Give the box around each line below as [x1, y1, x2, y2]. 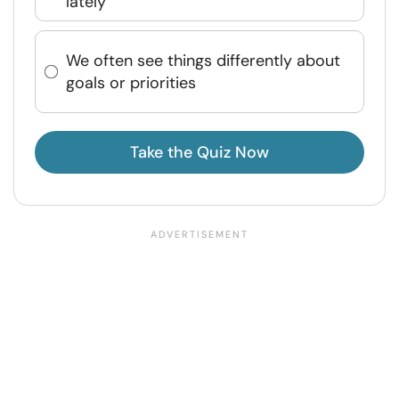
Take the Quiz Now [130, 142, 269, 163]
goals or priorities [66, 71, 196, 94]
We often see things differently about [66, 49, 340, 71]
